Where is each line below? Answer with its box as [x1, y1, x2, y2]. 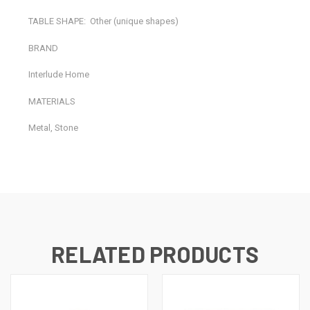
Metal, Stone [28, 122, 79, 134]
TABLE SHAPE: [28, 16, 86, 27]
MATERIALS [28, 95, 76, 107]
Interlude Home [28, 69, 90, 80]
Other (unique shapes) [90, 16, 179, 27]
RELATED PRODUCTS [51, 241, 259, 268]
